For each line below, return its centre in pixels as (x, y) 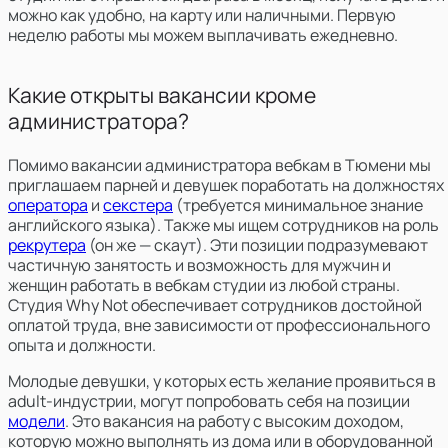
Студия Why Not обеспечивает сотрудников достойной (215, 304)
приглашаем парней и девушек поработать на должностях (226, 184)
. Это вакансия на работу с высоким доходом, (234, 420)
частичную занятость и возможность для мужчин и (199, 264)
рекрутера (47, 244)
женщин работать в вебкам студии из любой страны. (204, 284)
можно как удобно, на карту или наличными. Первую (202, 14)
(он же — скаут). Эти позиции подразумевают (258, 244)
